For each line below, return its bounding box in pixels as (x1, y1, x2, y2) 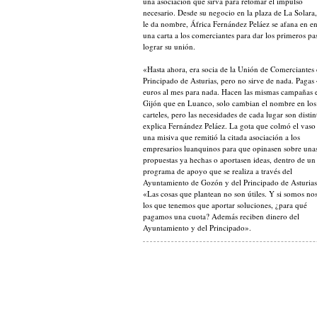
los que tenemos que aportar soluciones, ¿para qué (143, 200, 307, 210)
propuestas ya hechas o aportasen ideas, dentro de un (143, 154, 316, 165)
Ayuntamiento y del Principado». (143, 222, 251, 233)
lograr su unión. (143, 41, 195, 52)
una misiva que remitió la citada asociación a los (143, 132, 300, 142)
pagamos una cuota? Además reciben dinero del (143, 211, 299, 221)
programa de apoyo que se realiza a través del (143, 166, 292, 176)
